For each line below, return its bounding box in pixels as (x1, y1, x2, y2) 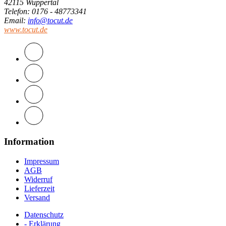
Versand (24, 193, 50, 202)
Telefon (4, 7, 27, 16)
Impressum (24, 157, 59, 166)
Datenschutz (24, 210, 64, 219)
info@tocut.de (28, 16, 73, 25)
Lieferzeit (24, 184, 54, 193)
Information (4, 136, 54, 147)
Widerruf (24, 175, 52, 184)
